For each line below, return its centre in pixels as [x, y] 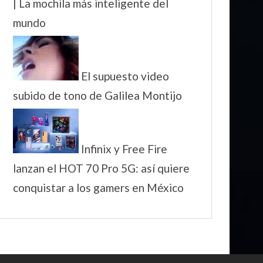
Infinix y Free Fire [124, 149]
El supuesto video [125, 76]
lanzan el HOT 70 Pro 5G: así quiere [101, 168]
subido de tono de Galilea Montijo [97, 96]
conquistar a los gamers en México [98, 188]
